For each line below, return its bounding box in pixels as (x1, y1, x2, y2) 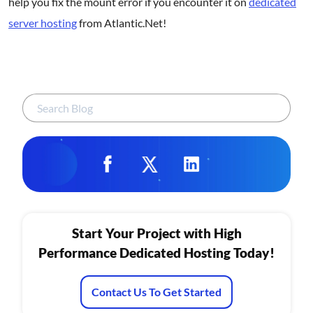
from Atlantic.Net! (77, 16, 166, 29)
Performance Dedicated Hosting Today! (38, 245, 275, 261)
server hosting (8, 16, 77, 29)
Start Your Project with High (71, 225, 242, 241)
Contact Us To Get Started (92, 284, 221, 298)
